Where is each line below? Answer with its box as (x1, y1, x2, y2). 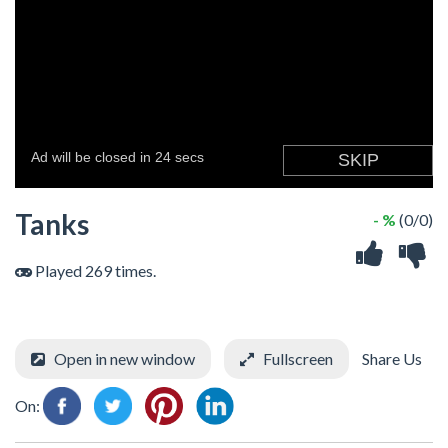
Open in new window (54, 349, 195, 368)
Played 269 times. (32, 261, 156, 280)
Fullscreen (263, 349, 333, 368)
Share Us (359, 349, 422, 368)
